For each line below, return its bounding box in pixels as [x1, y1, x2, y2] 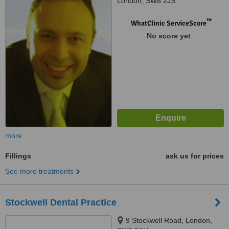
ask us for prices [166, 152, 224, 160]
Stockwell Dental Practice [5, 197, 117, 208]
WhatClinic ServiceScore [130, 19, 207, 28]
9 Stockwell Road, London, [126, 216, 212, 224]
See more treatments [5, 167, 74, 175]
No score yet [146, 32, 191, 40]
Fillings [5, 152, 31, 160]
